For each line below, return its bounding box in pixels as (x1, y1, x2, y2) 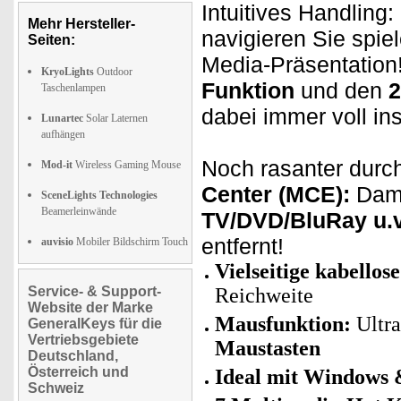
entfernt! (201, 234, 284, 259)
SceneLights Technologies (41, 189, 158, 201)
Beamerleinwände (41, 205, 116, 218)
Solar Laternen (83, 112, 148, 124)
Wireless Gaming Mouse (73, 158, 181, 171)
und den (301, 78, 388, 103)
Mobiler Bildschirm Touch (73, 235, 188, 248)
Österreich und (28, 364, 129, 380)
